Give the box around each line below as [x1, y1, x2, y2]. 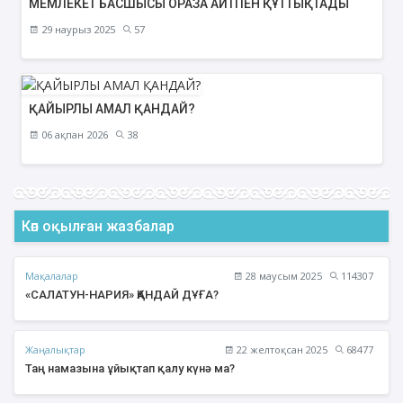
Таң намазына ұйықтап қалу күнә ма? [25, 362, 235, 376]
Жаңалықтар [25, 342, 85, 356]
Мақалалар [25, 268, 78, 282]
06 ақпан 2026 [38, 128, 108, 142]
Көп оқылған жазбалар [22, 218, 175, 236]
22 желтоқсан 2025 [234, 343, 327, 357]
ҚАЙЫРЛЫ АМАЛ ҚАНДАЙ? [28, 102, 195, 117]
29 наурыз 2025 [38, 22, 115, 37]
